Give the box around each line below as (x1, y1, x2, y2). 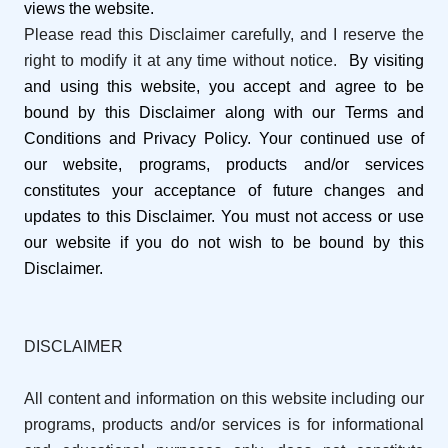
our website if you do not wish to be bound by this (24, 234, 424, 252)
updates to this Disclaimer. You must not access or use (24, 208, 424, 226)
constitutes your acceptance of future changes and (24, 182, 424, 200)
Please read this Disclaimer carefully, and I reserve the (24, 26, 424, 44)
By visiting (349, 52, 425, 70)
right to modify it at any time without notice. (24, 52, 350, 70)
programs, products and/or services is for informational (24, 416, 424, 434)
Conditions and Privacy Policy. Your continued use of (24, 130, 424, 148)
